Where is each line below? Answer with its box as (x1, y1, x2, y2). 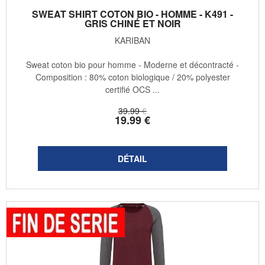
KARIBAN (115, 34, 150, 47)
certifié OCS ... (105, 83, 160, 96)
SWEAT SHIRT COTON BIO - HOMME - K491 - (32, 7, 233, 21)
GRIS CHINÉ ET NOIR (84, 17, 181, 31)
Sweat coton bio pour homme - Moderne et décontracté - (26, 59, 239, 71)
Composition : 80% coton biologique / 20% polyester (35, 71, 230, 83)
